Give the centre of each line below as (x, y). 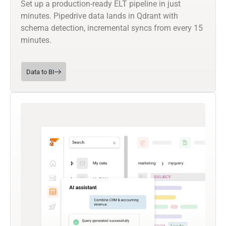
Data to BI (40, 72)
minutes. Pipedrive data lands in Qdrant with (99, 16)
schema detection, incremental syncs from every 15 (112, 28)
